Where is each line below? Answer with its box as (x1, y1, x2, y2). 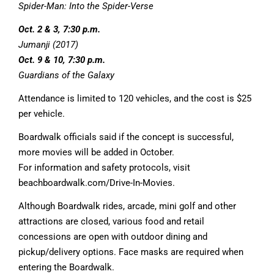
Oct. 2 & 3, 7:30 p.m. (18, 23, 100, 35)
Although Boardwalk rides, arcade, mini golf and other (18, 200, 236, 212)
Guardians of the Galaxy (18, 69, 114, 81)
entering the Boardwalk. (18, 261, 114, 273)
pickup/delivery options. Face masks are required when (18, 246, 243, 257)
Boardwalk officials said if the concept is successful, (18, 131, 234, 143)
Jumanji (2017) (18, 39, 78, 50)
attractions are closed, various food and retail (18, 215, 204, 227)
